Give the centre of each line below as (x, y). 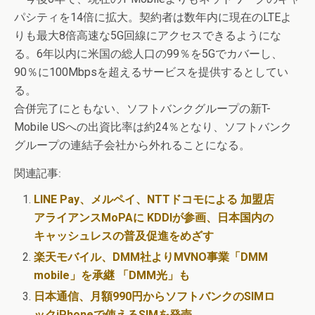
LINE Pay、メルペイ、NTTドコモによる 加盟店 (154, 199)
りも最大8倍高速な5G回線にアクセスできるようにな (148, 36)
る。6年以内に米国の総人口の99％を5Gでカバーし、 (148, 54)
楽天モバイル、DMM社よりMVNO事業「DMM (151, 257)
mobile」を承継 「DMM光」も (112, 276)
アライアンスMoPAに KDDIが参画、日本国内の (154, 218)
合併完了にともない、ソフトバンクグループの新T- (142, 109)
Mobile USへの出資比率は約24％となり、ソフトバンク (153, 127)
